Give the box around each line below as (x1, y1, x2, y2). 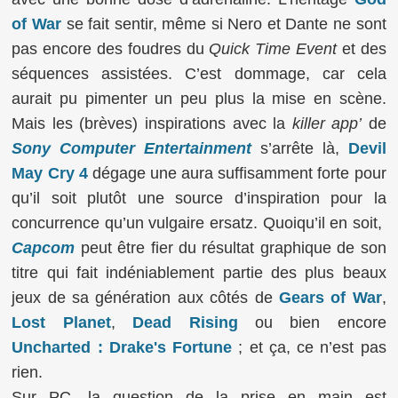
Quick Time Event (209, 39, 337, 58)
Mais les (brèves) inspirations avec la (12, 114, 292, 132)
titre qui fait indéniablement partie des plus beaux (12, 263, 386, 282)
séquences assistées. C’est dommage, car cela (12, 64, 386, 83)
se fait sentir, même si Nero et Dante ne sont (61, 14, 386, 33)
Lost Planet (12, 313, 111, 331)
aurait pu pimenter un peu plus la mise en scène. (12, 89, 386, 107)
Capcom (12, 238, 76, 257)
